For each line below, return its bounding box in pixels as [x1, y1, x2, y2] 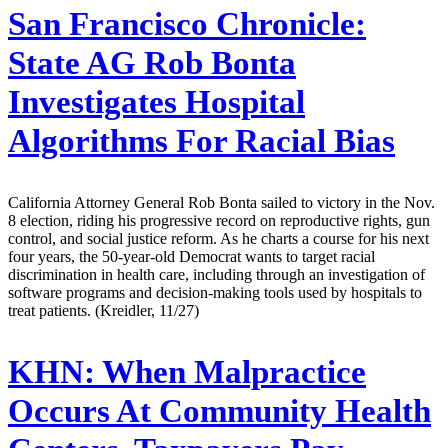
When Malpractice [95, 353, 366, 390]
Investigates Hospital [8, 83, 305, 120]
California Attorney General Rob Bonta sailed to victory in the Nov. [8, 193, 435, 211]
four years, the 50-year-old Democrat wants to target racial [8, 247, 375, 265]
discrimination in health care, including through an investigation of [8, 265, 425, 283]
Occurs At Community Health [8, 392, 431, 429]
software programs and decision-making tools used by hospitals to [8, 283, 422, 301]
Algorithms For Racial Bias [8, 122, 395, 159]
